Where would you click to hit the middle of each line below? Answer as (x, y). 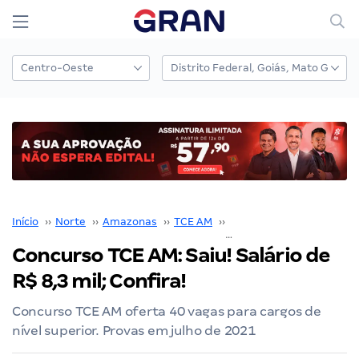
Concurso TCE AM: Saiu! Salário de (171, 255)
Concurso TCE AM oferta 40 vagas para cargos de (167, 311)
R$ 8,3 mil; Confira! (99, 280)
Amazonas (130, 221)
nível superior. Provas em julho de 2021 (134, 330)
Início (25, 221)
